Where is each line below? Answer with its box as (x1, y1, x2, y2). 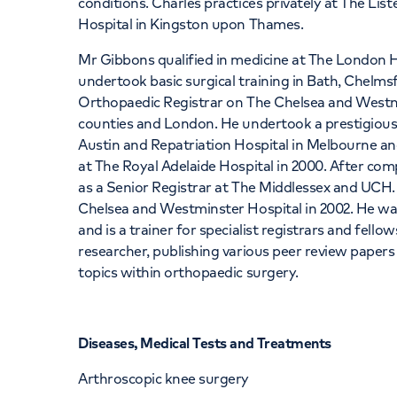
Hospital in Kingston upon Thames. (78, 15, 304, 33)
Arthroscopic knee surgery (78, 370, 249, 387)
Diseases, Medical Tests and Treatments (78, 334, 331, 352)
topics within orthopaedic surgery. (78, 263, 299, 281)
